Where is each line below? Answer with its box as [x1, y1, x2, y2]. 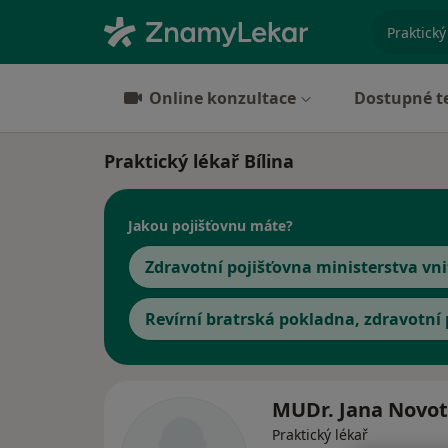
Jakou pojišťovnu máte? [128, 215, 293, 235]
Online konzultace [149, 87, 296, 109]
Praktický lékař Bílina [104, 149, 294, 173]
